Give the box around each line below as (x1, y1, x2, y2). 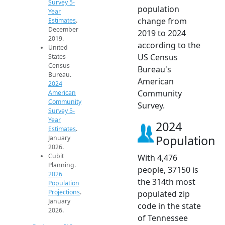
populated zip (138, 188, 190, 199)
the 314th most (138, 176, 195, 187)
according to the (138, 39, 200, 51)
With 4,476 (138, 152, 177, 163)
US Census (138, 51, 178, 63)
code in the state (138, 200, 201, 211)
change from (138, 15, 187, 27)
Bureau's (138, 63, 171, 75)
